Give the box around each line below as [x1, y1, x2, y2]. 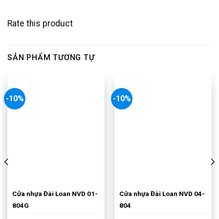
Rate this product [7, 19, 73, 29]
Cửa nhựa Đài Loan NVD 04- [119, 190, 205, 198]
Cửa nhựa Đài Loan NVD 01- [12, 190, 98, 198]
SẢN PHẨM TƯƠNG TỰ [7, 53, 95, 63]
